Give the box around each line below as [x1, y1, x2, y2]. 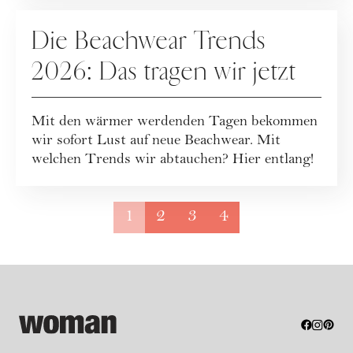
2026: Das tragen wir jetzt [32, 56, 296, 87]
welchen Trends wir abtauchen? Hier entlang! [32, 153, 314, 168]
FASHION [32, 9, 98, 25]
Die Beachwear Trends [32, 25, 266, 57]
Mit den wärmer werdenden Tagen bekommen [32, 115, 318, 130]
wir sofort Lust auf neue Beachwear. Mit [32, 134, 281, 149]
